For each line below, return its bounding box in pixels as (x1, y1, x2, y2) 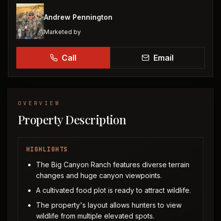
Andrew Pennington (44, 13, 112, 21)
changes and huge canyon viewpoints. (36, 171, 162, 180)
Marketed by (44, 28, 81, 36)
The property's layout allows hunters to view (36, 201, 182, 209)
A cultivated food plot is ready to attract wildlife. (36, 186, 191, 194)
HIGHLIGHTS (26, 146, 68, 153)
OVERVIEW (18, 100, 61, 107)
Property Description (18, 111, 126, 127)
